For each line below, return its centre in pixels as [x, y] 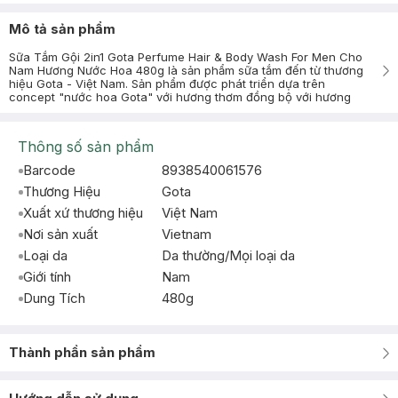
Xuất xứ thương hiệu [83, 213]
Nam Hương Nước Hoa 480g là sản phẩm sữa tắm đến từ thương [186, 70]
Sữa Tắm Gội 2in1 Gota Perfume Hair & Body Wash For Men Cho [186, 57]
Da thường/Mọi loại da [228, 255]
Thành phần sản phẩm [82, 352]
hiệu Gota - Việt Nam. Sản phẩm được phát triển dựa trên [167, 84]
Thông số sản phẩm [86, 147]
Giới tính [47, 277]
